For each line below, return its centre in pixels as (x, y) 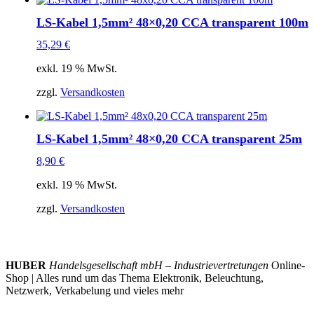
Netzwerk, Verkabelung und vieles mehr (95, 291)
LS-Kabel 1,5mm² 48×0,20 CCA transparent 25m (169, 138)
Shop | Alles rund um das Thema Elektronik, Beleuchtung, (135, 278)
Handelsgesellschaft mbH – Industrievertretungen (159, 266)
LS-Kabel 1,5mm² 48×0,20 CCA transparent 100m (172, 22)
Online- (287, 266)
